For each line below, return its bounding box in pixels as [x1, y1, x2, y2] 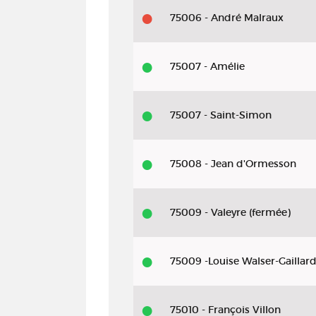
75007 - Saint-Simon [170, 109, 272, 121]
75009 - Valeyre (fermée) [170, 206, 291, 219]
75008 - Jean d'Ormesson [170, 157, 296, 170]
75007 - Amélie [170, 60, 245, 73]
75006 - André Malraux [170, 11, 284, 24]
